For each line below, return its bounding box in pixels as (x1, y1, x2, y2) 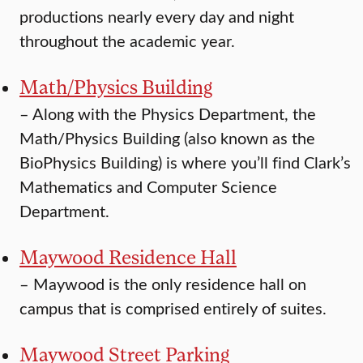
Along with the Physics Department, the (32, 102, 316, 125)
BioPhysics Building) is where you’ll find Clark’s (19, 151, 351, 173)
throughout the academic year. (19, 29, 235, 52)
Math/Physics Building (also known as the (19, 126, 315, 149)
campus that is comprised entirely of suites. (19, 297, 327, 319)
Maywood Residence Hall (19, 245, 237, 269)
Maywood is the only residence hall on (33, 272, 306, 295)
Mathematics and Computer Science (19, 175, 277, 198)
